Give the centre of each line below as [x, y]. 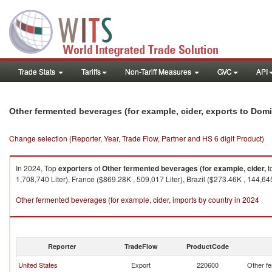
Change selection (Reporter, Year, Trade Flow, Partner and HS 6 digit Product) [137, 138]
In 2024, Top [37, 168]
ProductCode [208, 246]
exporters [75, 168]
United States [38, 265]
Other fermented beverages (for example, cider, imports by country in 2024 [138, 199]
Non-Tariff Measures [159, 71]
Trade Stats [38, 71]
